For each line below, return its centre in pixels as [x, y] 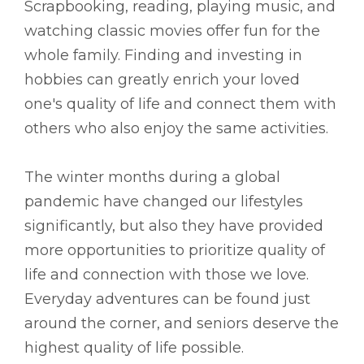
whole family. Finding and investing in [163, 56]
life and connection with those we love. [167, 275]
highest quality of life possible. [134, 348]
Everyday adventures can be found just [167, 299]
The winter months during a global [152, 178]
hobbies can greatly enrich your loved [162, 80]
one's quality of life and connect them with [180, 104]
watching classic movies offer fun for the [172, 31]
